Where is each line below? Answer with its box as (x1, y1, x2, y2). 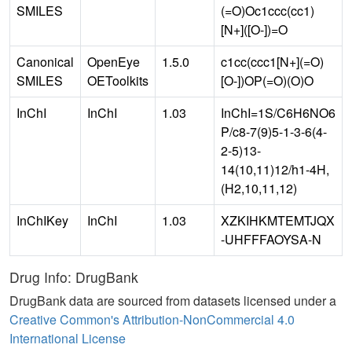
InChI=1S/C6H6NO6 (221, 104, 335, 123)
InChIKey (16, 211, 68, 230)
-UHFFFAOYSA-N (221, 230, 321, 249)
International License (9, 329, 126, 348)
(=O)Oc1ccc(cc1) (221, 2, 314, 20)
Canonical (16, 53, 74, 71)
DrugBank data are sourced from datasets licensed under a (9, 291, 336, 310)
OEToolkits (87, 71, 148, 90)
